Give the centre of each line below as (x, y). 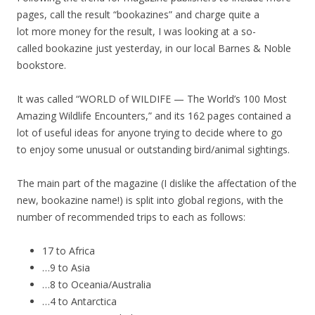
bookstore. (41, 65)
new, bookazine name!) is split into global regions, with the (150, 200)
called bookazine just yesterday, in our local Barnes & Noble (155, 48)
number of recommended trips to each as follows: (131, 217)
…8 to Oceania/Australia (97, 284)
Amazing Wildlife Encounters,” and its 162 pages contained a (154, 115)
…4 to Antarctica (79, 301)
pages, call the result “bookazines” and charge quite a (138, 14)
